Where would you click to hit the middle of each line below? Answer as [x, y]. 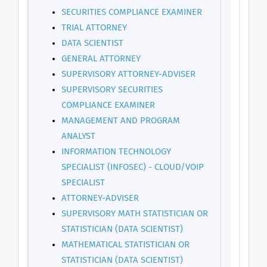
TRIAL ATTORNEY [94, 28]
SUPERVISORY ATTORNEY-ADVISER [128, 74]
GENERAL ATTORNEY [101, 59]
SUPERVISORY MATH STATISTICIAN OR [135, 214]
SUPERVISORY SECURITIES [112, 90]
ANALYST [78, 136]
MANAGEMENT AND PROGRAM [121, 121]
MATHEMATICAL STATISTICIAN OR [125, 245]
